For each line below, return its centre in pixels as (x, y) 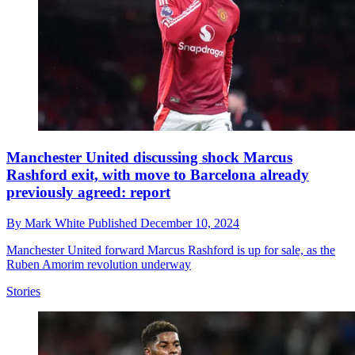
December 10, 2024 (190, 223)
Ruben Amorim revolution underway (99, 264)
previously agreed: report (88, 193)
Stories (23, 291)
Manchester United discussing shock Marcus (149, 158)
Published (114, 223)
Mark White (56, 223)
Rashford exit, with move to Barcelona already (158, 175)
